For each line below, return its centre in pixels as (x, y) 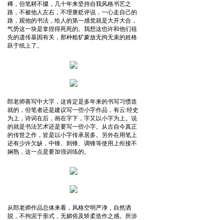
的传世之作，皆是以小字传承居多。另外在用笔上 (72, 135)
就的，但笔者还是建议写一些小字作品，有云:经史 (73, 110)
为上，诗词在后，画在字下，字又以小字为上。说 (72, 119)
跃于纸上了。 (25, 46)
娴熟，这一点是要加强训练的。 (49, 152)
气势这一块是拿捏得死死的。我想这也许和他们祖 (72, 29)
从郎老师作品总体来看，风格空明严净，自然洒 (69, 207)
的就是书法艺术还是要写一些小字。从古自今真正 (72, 127)
